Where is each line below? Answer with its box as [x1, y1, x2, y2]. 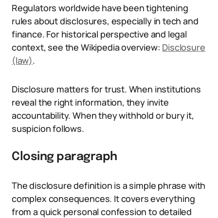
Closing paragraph [12, 151, 117, 163]
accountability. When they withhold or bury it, [12, 109, 194, 121]
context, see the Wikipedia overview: [12, 41, 163, 53]
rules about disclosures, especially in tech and [12, 15, 199, 27]
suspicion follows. [12, 123, 84, 134]
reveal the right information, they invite [12, 96, 169, 108]
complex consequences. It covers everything [12, 193, 195, 204]
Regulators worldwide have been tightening [12, 2, 188, 14]
